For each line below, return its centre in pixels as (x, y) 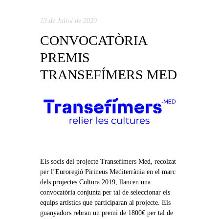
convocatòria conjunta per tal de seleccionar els (105, 193)
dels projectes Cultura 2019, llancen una (95, 182)
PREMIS (65, 58)
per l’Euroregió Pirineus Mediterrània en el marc (108, 172)
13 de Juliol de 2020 (68, 21)
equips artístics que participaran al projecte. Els (105, 203)
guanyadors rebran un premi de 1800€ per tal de (106, 213)
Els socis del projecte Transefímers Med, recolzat (108, 162)
